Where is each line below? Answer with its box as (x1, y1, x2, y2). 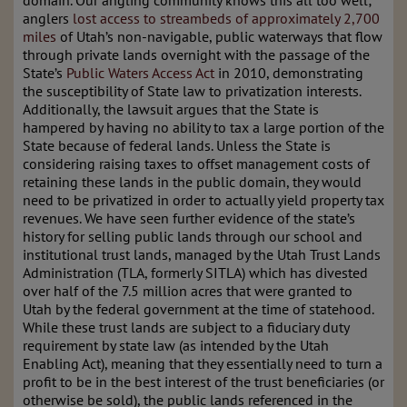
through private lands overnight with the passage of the (23, 45, 370, 64)
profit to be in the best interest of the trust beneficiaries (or (23, 372, 384, 391)
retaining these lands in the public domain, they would (23, 173, 362, 191)
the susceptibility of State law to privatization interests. (23, 82, 361, 100)
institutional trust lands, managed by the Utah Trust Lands (23, 245, 381, 263)
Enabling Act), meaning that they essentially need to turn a (23, 354, 382, 372)
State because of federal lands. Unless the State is (23, 136, 331, 154)
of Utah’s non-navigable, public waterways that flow (56, 27, 382, 45)
